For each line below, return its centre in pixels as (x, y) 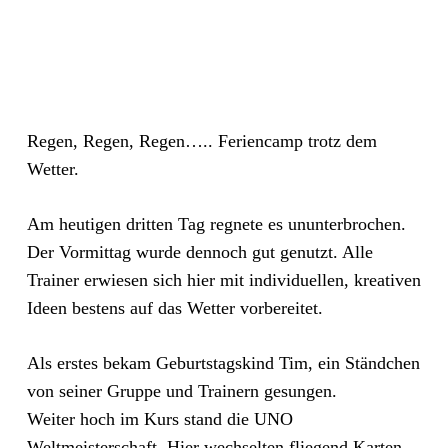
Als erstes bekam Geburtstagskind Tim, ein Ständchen (223, 363)
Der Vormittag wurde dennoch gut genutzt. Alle (199, 252)
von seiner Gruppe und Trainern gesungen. (181, 391)
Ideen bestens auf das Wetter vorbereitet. (174, 308)
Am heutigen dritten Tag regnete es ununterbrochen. (216, 224)
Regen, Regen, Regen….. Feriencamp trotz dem (201, 141)
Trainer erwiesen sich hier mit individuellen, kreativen (223, 280)
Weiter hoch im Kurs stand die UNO (159, 419)
